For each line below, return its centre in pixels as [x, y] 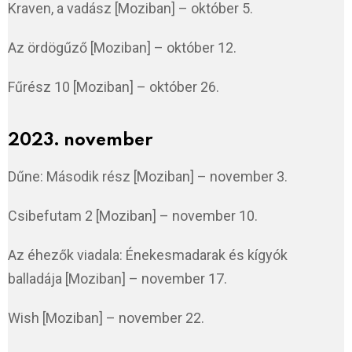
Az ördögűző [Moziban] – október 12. [122, 47]
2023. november [80, 140]
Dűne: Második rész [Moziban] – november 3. [148, 176]
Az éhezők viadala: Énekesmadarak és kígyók [148, 255]
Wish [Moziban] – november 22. [106, 317]
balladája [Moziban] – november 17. [117, 278]
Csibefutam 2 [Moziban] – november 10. [133, 215]
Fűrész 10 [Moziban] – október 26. [114, 86]
